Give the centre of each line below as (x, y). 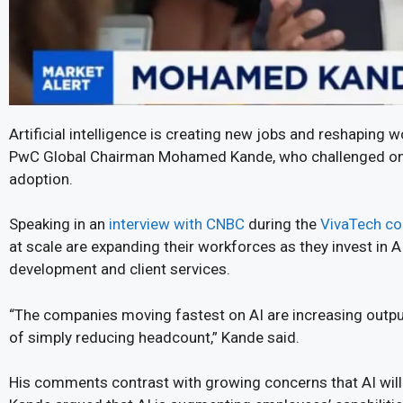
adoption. (41, 179)
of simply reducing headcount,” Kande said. (154, 337)
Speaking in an (59, 224)
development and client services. (120, 269)
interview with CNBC (177, 224)
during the (282, 224)
